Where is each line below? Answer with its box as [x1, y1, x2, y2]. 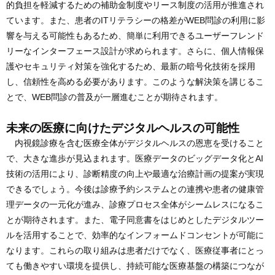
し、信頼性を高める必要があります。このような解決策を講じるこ [6, 77, 264, 87]
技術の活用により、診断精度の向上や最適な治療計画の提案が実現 [6, 169, 264, 179]
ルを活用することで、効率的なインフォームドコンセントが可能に [6, 230, 264, 241]
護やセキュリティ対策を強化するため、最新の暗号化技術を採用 [6, 61, 255, 72]
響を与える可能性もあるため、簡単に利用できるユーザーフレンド [6, 31, 264, 41]
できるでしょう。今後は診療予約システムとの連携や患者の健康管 [6, 184, 264, 195]
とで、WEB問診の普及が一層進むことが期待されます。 [6, 92, 223, 103]
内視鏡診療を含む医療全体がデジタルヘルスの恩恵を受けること [6, 138, 264, 149]
